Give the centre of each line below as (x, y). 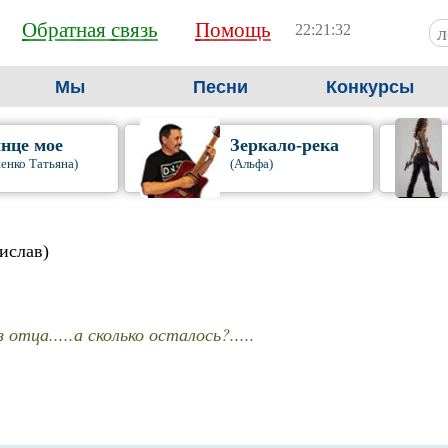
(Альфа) (251, 163)
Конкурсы (370, 87)
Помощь (233, 30)
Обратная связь (90, 30)
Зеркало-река (284, 145)
